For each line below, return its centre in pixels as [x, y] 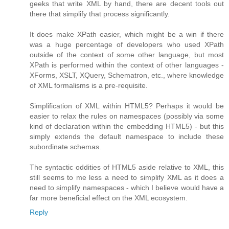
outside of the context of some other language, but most [127, 54]
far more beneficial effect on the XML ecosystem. [109, 198]
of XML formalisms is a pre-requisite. [89, 85]
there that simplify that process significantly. [100, 14]
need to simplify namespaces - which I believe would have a [127, 187]
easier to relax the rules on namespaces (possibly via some [127, 116]
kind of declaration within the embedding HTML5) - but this [127, 126]
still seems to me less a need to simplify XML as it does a [127, 177]
